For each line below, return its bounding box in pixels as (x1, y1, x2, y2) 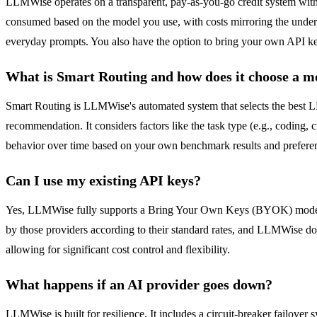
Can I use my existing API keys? (6, 173, 201, 189)
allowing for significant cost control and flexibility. (6, 243, 230, 256)
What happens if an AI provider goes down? (6, 277, 272, 293)
